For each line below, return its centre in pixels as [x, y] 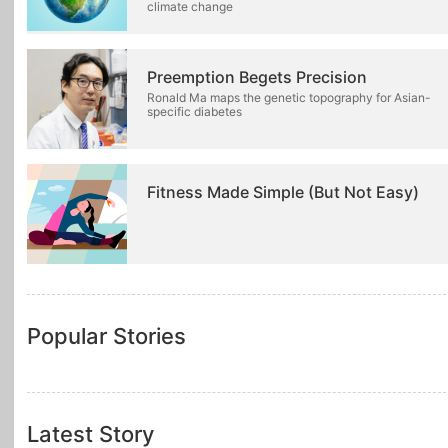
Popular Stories [106, 336]
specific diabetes [194, 111]
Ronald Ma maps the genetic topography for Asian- [289, 97]
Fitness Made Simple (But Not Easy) [283, 192]
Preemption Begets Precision [257, 77]
